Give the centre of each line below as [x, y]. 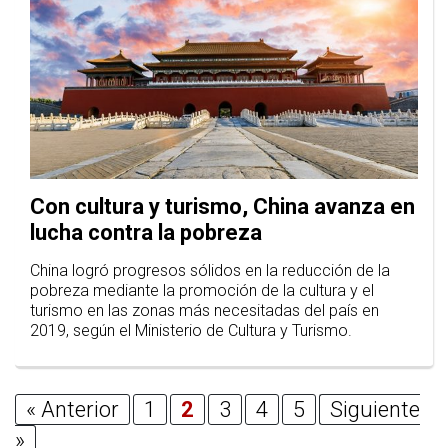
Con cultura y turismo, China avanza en [222, 207]
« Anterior [72, 409]
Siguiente [375, 409]
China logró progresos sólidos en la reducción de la [210, 271]
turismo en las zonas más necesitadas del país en [204, 311]
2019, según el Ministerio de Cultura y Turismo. [191, 331]
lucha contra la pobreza [146, 233]
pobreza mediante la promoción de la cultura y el [202, 291]
